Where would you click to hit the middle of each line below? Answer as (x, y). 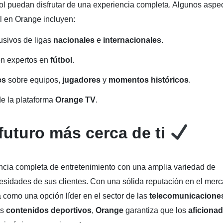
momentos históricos (149, 80)
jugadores (82, 80)
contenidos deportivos (49, 210)
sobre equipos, (35, 80)
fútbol (61, 60)
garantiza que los (157, 210)
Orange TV (75, 100)
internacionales (132, 40)
